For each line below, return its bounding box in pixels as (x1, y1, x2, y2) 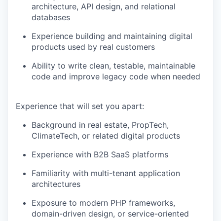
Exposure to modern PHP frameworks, (32, 198, 175, 208)
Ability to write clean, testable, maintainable (32, 61, 195, 71)
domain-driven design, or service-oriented (32, 209, 189, 219)
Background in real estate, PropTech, (32, 120, 169, 130)
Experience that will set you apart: (16, 101, 144, 111)
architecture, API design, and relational (32, 1, 176, 12)
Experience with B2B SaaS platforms (32, 149, 168, 160)
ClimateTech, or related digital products (32, 131, 180, 141)
